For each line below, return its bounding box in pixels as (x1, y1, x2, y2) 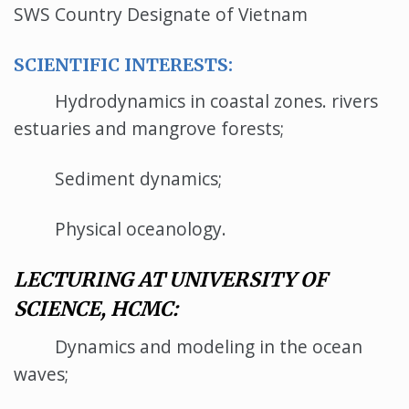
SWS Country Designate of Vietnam (14, 2, 308, 27)
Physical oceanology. (14, 215, 226, 241)
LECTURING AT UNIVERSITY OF (14, 267, 328, 292)
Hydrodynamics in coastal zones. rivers (14, 88, 378, 113)
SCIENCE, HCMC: (14, 296, 178, 321)
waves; (14, 362, 68, 387)
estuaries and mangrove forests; (14, 115, 284, 141)
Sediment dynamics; (14, 165, 222, 191)
